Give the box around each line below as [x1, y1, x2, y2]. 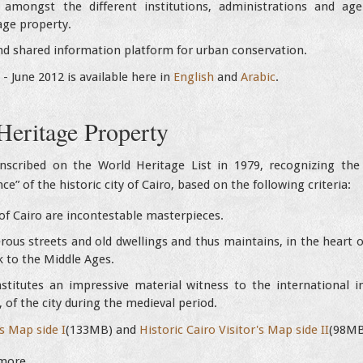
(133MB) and [66, 322, 139, 337]
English [173, 70, 214, 84]
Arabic [241, 70, 275, 84]
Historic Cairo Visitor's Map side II [139, 322, 329, 337]
